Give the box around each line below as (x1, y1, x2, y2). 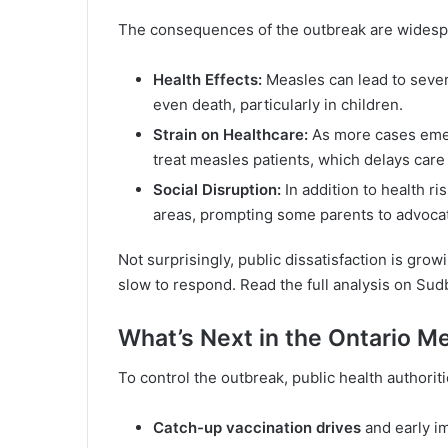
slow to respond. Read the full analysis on (118, 274, 416, 294)
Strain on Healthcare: (153, 124, 308, 144)
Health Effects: (153, 69, 262, 89)
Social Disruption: (153, 179, 281, 199)
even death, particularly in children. (153, 94, 403, 114)
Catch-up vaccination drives (153, 418, 361, 438)
